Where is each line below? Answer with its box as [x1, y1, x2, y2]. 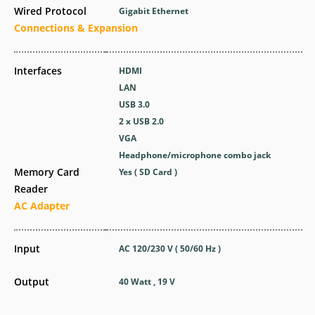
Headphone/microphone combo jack [119, 149, 271, 161]
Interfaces [14, 64, 62, 77]
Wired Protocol [14, 4, 86, 18]
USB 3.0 [119, 98, 150, 110]
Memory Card [14, 165, 79, 179]
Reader [14, 182, 48, 195]
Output [14, 275, 49, 288]
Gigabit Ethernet [119, 5, 189, 17]
